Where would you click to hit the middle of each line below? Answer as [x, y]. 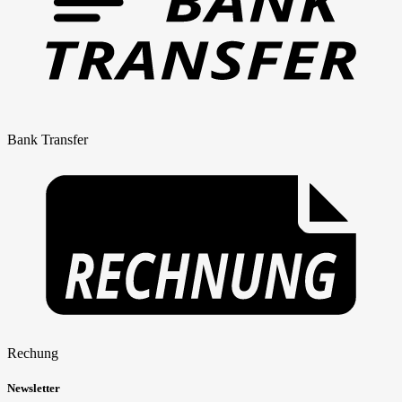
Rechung [33, 354]
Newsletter [34, 389]
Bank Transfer [48, 140]
